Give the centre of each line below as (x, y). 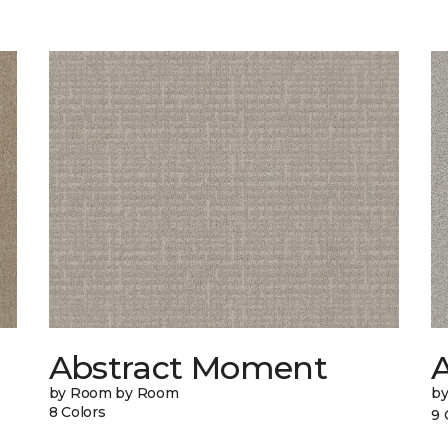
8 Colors (77, 412)
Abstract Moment (188, 368)
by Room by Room (113, 393)
